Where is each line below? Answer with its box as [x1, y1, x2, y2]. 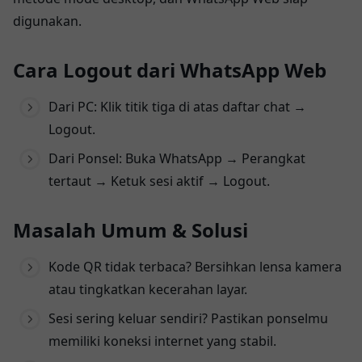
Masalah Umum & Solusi [13, 216, 248, 243]
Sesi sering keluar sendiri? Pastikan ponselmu [48, 309, 328, 327]
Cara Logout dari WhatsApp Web [13, 56, 326, 83]
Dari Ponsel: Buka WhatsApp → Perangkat [48, 149, 305, 167]
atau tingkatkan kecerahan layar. [48, 280, 247, 298]
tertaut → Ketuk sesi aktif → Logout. [48, 171, 270, 190]
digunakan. [13, 11, 82, 30]
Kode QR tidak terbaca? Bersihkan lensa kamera [48, 257, 342, 276]
